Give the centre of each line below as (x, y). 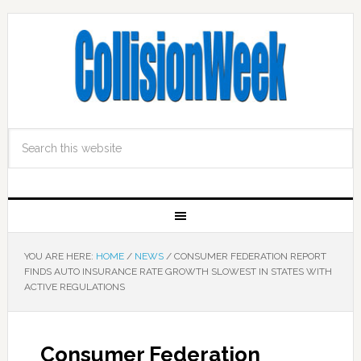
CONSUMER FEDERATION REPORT (249, 256)
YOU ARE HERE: (60, 256)
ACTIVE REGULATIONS (74, 287)
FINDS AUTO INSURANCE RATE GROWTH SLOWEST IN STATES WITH (178, 272)
